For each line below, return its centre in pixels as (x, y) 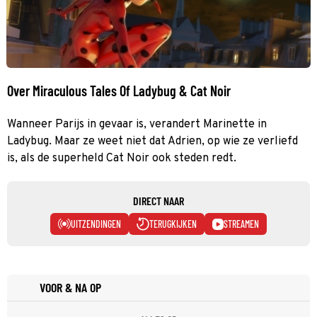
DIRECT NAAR (158, 200)
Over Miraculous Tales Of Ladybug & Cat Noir (119, 90)
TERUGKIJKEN (173, 224)
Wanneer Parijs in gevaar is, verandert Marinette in (137, 124)
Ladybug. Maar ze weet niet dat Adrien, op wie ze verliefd (152, 141)
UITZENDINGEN (96, 224)
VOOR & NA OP (70, 287)
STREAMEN (241, 224)
